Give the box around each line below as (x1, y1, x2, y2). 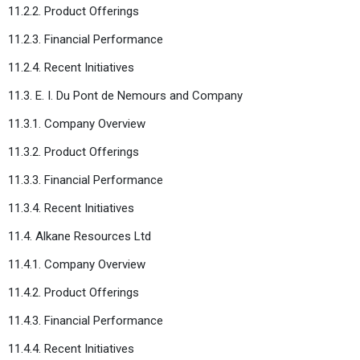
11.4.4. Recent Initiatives (8, 341, 134, 356)
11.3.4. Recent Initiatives (8, 200, 134, 215)
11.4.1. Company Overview (8, 256, 145, 272)
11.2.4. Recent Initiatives (8, 59, 134, 75)
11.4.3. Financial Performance (8, 313, 163, 328)
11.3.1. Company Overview (8, 116, 145, 131)
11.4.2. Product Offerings (8, 284, 139, 300)
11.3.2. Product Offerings (8, 144, 139, 159)
